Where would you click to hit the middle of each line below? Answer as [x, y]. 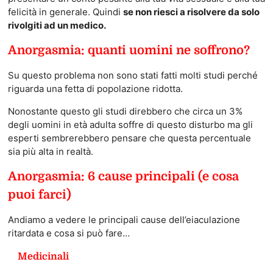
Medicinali [43, 257]
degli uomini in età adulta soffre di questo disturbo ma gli [130, 125]
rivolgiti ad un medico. [57, 26]
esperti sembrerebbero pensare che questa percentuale [129, 138]
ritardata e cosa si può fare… [69, 233]
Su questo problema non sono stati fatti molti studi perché [133, 76]
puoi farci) [39, 195]
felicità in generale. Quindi [65, 12]
